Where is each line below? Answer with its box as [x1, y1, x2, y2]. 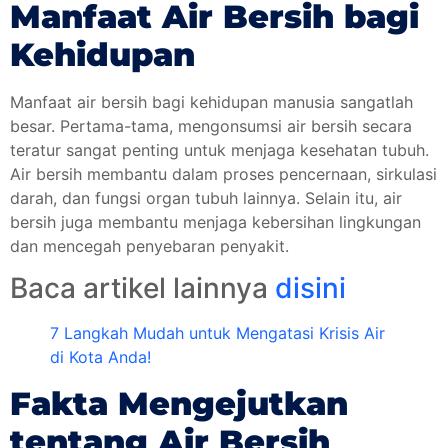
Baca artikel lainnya [10, 271, 275, 306]
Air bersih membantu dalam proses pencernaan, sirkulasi [10, 163, 437, 184]
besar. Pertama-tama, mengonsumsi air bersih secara [10, 115, 412, 136]
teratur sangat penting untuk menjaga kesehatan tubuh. [10, 139, 429, 160]
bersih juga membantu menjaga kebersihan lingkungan [10, 211, 421, 232]
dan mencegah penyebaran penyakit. [10, 235, 289, 256]
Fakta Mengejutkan [10, 384, 348, 424]
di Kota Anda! [50, 347, 151, 368]
